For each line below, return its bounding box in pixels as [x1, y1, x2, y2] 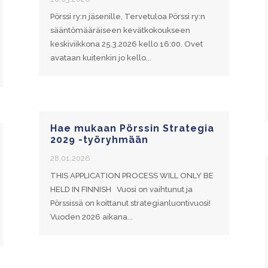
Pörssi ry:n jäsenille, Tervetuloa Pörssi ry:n [50, 11, 205, 21]
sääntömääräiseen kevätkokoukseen [50, 25, 190, 35]
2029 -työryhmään [50, 134, 148, 145]
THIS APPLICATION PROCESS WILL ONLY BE [50, 171, 214, 180]
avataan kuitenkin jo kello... [50, 53, 151, 62]
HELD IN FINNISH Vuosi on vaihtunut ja [50, 185, 193, 194]
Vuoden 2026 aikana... [50, 212, 133, 221]
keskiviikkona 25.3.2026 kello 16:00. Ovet [50, 39, 203, 48]
